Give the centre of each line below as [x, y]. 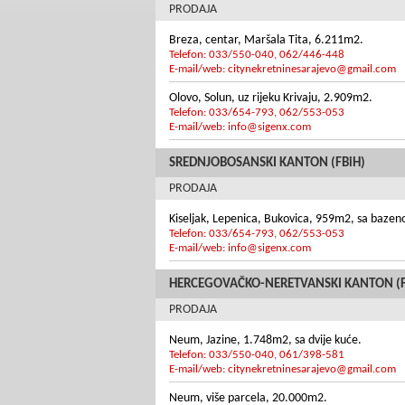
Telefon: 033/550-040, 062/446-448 [257, 55]
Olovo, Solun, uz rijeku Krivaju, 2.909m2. [271, 98]
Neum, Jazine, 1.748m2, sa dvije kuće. [265, 340]
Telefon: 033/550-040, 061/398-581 [257, 355]
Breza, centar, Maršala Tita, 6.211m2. [266, 40]
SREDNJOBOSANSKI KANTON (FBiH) [267, 163]
